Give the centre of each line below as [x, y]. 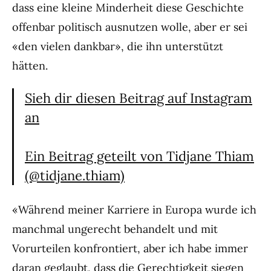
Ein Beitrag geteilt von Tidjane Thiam [139, 156]
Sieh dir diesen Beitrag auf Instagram [139, 98]
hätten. [30, 66]
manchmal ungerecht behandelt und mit [115, 229]
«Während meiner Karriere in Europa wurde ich [134, 210]
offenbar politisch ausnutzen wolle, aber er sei [130, 27]
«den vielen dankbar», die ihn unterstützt [118, 47]
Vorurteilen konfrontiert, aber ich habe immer [130, 249]
